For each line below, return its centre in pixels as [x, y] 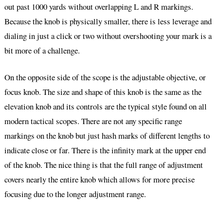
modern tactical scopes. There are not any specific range [93, 121]
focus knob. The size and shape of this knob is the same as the [103, 92]
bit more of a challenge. [42, 50]
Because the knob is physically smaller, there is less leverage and [108, 21]
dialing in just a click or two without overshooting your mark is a [108, 36]
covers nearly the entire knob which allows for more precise [99, 180]
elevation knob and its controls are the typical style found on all [105, 107]
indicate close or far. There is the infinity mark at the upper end [105, 150]
